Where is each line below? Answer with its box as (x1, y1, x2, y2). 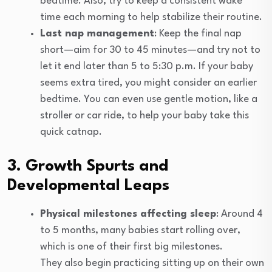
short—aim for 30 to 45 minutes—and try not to (40, 44, 260, 55)
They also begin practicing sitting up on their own (40, 257, 264, 268)
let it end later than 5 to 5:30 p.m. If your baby (40, 61, 253, 72)
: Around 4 (216, 208, 263, 219)
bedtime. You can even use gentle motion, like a (40, 93, 257, 104)
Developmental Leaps (7, 177, 169, 194)
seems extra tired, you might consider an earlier (40, 77, 257, 88)
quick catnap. (40, 126, 102, 137)
